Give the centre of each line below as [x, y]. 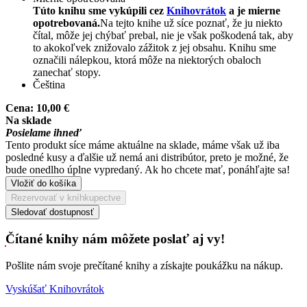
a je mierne [253, 10]
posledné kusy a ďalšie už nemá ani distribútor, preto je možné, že [147, 157]
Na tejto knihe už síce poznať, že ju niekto [191, 23]
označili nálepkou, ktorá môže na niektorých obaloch [147, 60]
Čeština [49, 84]
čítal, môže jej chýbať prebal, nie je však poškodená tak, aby [163, 35]
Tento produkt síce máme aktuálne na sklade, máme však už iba [143, 145]
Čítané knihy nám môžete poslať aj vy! [115, 239]
